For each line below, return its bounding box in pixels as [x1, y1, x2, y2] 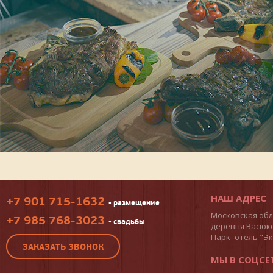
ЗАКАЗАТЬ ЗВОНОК [23, 241, 104, 253]
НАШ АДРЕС [211, 192, 266, 204]
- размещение [108, 198, 160, 208]
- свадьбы [108, 217, 145, 227]
